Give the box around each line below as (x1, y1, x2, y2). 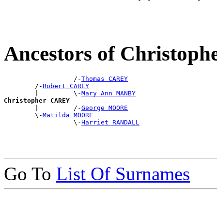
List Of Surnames (56, 163, 190, 184)
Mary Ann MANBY (81, 89, 136, 97)
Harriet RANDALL (81, 118, 139, 126)
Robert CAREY (43, 82, 89, 90)
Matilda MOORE (43, 111, 93, 119)
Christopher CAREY (4, 96, 70, 104)
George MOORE (81, 104, 128, 111)
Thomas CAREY (81, 75, 128, 82)
